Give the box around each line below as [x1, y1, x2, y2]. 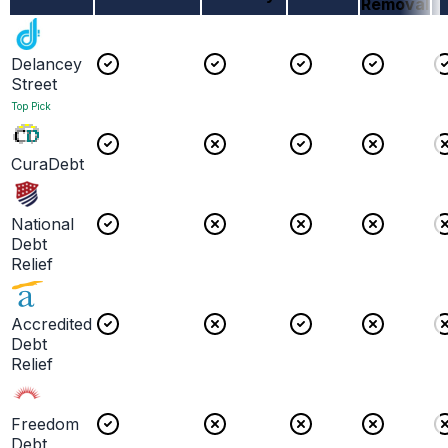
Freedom [11, 414, 79, 435]
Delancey [11, 54, 82, 75]
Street [11, 74, 57, 95]
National [11, 214, 74, 235]
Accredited [11, 314, 92, 335]
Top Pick [11, 100, 51, 113]
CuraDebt [11, 154, 84, 175]
